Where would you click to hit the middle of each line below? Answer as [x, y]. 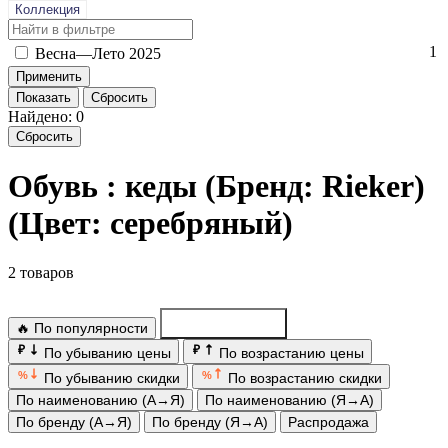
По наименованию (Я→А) [289, 399]
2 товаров [41, 272]
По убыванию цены [105, 352]
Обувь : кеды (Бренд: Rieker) [216, 186]
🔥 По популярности [82, 327]
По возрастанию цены [289, 352]
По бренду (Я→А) [210, 421]
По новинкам [234, 327]
